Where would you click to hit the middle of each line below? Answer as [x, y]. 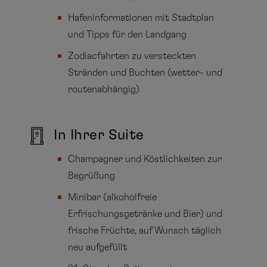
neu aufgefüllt [98, 248]
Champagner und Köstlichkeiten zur [145, 159]
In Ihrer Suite [99, 136]
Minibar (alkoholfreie [113, 198]
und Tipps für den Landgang [128, 35]
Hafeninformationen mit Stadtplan [141, 18]
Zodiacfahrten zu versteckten [132, 56]
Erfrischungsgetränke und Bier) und [145, 214]
